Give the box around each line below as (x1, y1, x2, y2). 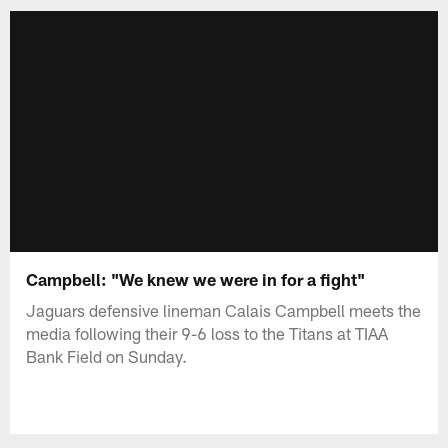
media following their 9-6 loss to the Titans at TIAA (26, 322, 389, 343)
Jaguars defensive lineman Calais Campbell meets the (26, 299, 422, 320)
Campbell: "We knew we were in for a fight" (26, 268, 366, 289)
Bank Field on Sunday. (26, 345, 188, 366)
